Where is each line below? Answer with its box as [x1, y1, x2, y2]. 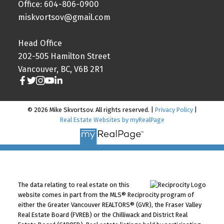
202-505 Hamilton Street [17, 51, 110, 61]
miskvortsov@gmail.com [17, 12, 110, 22]
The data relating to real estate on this [17, 181, 129, 189]
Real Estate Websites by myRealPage [59, 115, 164, 123]
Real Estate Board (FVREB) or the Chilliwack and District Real [17, 211, 187, 219]
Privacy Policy [154, 105, 193, 113]
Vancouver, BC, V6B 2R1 [17, 64, 103, 74]
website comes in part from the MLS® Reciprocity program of [17, 191, 194, 199]
